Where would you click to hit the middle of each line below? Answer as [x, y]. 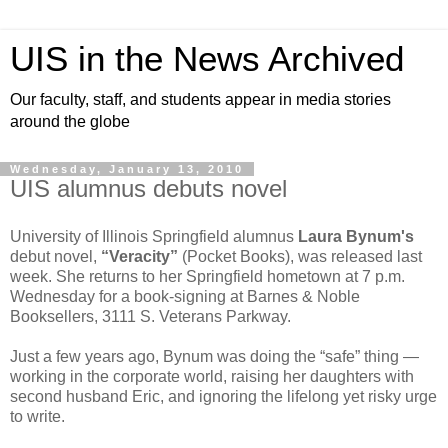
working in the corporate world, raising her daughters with [212, 376]
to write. [37, 416]
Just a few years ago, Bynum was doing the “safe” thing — [214, 356]
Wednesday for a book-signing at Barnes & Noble [185, 296]
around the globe [70, 121]
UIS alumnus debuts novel [148, 188]
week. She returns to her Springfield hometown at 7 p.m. [207, 276]
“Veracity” [139, 256]
